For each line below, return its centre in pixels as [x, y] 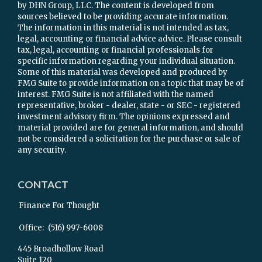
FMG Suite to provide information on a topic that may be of [131, 83]
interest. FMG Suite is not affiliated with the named [116, 94]
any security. [42, 150]
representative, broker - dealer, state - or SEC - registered [129, 106]
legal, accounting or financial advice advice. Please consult [130, 39]
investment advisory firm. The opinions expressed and [124, 117]
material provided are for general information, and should [130, 128]
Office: [32, 228]
